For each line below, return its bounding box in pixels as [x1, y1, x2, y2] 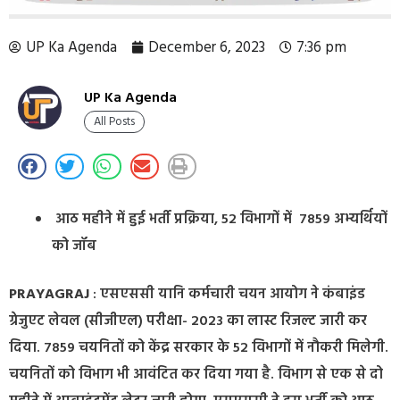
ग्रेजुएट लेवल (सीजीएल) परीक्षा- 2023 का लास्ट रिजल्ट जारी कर [9, 309, 367, 333]
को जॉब [52, 234, 96, 258]
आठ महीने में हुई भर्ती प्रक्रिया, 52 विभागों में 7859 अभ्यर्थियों [52, 207, 387, 231]
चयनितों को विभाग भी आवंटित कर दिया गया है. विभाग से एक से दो [9, 362, 383, 387]
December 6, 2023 [148, 35, 265, 60]
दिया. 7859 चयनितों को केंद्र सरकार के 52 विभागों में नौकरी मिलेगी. [9, 336, 388, 360]
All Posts [94, 112, 135, 132]
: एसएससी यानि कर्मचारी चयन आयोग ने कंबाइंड [89, 282, 365, 306]
